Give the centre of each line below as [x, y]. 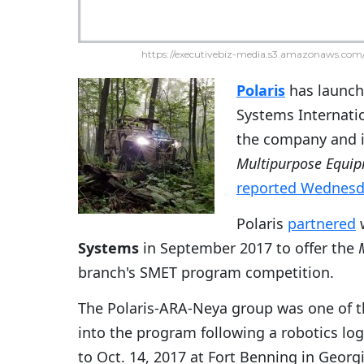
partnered [322, 224]
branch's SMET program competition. [206, 273]
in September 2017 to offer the [249, 248]
